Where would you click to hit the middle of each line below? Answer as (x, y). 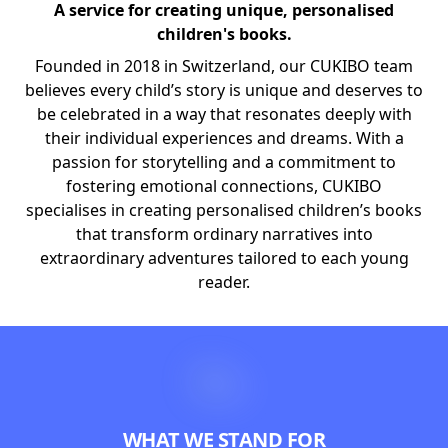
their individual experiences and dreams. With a (224, 138)
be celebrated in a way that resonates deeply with (224, 114)
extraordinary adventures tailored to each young (224, 258)
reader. (224, 282)
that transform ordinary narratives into (224, 234)
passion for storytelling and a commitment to (224, 162)
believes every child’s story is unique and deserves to (224, 90)
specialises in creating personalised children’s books (224, 210)
